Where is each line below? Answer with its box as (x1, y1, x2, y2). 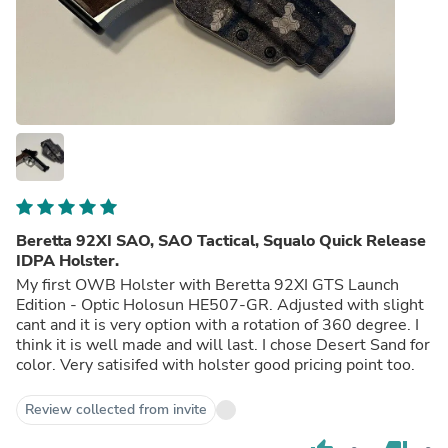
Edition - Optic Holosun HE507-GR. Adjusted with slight (16, 293, 424, 316)
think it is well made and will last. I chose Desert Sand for (16, 333, 430, 356)
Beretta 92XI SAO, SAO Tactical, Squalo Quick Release (16, 229, 426, 252)
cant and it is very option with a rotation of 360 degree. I (16, 313, 419, 336)
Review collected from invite (25, 399, 207, 419)
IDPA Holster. (16, 249, 119, 272)
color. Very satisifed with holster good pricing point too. (16, 353, 415, 376)
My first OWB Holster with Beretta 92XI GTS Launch (16, 273, 399, 296)
